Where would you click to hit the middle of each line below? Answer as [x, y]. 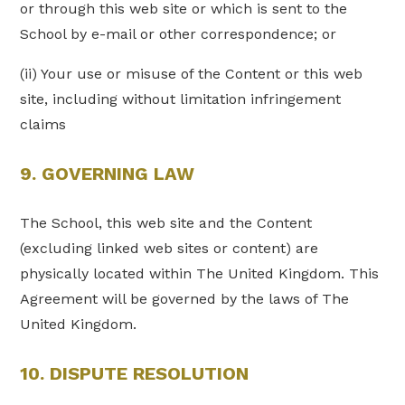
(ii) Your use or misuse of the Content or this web [192, 73]
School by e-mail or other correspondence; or [179, 33]
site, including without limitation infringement [181, 99]
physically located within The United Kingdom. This [200, 273]
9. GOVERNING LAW [108, 174]
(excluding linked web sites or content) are [170, 248]
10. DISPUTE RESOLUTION [135, 374]
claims [43, 124]
